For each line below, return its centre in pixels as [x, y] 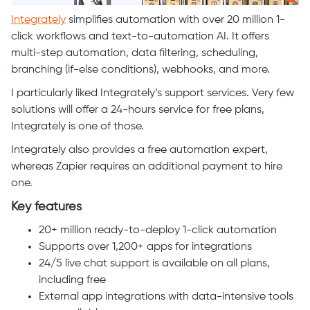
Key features [46, 207]
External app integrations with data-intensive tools [166, 297]
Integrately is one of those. [79, 126]
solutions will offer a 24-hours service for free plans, [138, 110]
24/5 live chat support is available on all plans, [154, 263]
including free [72, 280]
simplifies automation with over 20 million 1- [175, 20]
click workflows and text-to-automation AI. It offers [140, 36]
